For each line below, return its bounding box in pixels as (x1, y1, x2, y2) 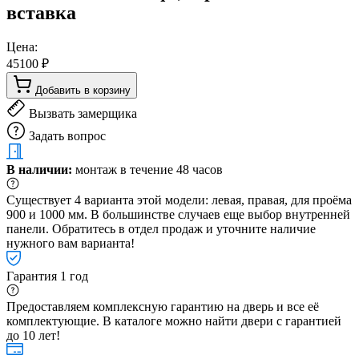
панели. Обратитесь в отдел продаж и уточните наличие (6, 221, 316, 236)
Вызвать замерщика (29, 106, 137, 120)
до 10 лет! (6, 328, 60, 342)
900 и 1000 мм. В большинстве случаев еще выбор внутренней (6, 207, 350, 221)
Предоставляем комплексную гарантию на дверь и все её (6, 299, 319, 313)
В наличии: (6, 162, 72, 176)
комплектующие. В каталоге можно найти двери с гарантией (6, 313, 341, 328)
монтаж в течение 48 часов (72, 162, 223, 176)
